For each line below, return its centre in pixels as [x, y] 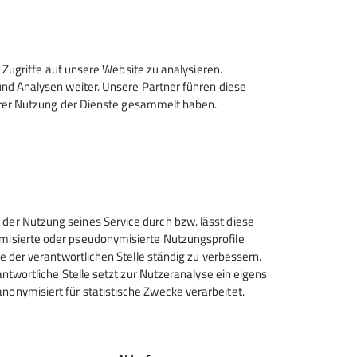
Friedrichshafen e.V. [144, 319]
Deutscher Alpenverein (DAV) [173, 299]
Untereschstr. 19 [119, 347]
